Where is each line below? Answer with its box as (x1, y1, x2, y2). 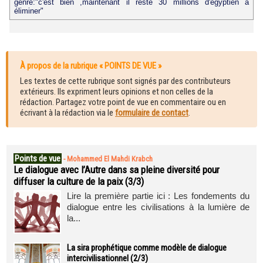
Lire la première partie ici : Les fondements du (67, 191, 249, 201)
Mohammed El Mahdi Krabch (67, 154, 153, 163)
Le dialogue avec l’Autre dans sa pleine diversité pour (14, 164, 220, 176)
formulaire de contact (115, 107, 188, 119)
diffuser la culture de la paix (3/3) (14, 176, 144, 187)
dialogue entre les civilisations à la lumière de (67, 202, 249, 212)
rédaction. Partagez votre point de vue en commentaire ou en (20, 97, 226, 108)
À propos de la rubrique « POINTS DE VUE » (20, 60, 161, 72)
